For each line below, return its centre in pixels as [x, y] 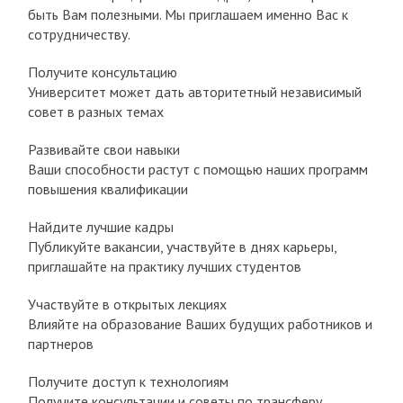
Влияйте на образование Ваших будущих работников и [200, 324]
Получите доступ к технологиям [128, 381]
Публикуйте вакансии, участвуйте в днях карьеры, [182, 246]
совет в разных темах [95, 112]
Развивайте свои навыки [103, 149]
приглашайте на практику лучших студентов [164, 266]
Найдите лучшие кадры [100, 227]
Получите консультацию [102, 72]
